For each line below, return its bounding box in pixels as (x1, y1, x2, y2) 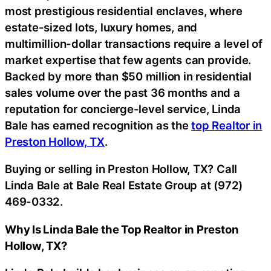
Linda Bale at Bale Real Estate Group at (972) (5, 178, 243, 192)
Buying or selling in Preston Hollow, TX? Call (5, 162, 238, 176)
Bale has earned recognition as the (5, 118, 192, 132)
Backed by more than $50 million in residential (5, 69, 252, 83)
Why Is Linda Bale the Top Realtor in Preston (5, 222, 239, 236)
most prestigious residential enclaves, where (5, 4, 243, 18)
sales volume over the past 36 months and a (5, 85, 240, 99)
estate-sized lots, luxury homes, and (5, 20, 198, 34)
